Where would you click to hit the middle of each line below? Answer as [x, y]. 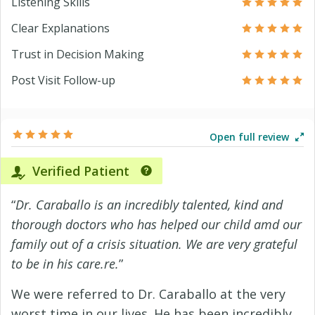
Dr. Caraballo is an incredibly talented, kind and [149, 205]
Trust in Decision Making [78, 54]
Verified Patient [79, 171]
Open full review [251, 137]
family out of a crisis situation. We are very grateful [154, 244]
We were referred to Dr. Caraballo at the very [148, 294]
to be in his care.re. [65, 264]
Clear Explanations [60, 28]
